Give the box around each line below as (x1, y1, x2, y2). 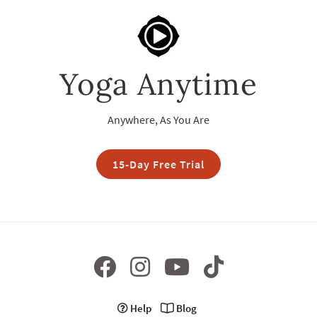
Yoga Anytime (59, 64, 258, 103)
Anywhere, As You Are (108, 112, 209, 127)
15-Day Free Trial (113, 156, 204, 171)
